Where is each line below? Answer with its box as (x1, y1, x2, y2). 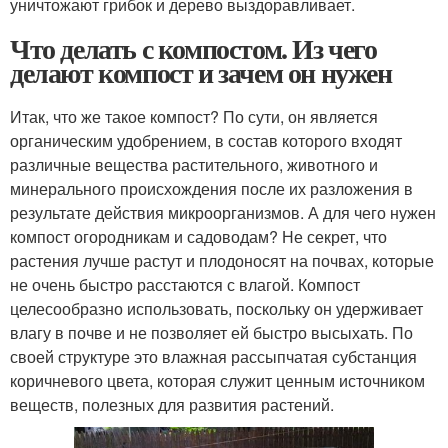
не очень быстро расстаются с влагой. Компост (10, 273, 360, 296)
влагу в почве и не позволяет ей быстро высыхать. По (10, 321, 413, 344)
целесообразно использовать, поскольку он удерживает (10, 297, 423, 320)
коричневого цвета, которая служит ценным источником (10, 369, 425, 392)
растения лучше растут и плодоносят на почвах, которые (10, 249, 434, 272)
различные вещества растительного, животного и (10, 153, 378, 176)
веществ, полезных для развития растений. (10, 393, 334, 416)
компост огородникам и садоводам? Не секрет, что (10, 225, 387, 248)
